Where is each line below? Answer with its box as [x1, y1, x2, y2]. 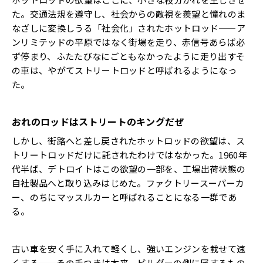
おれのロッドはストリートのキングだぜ [12, 114, 184, 129]
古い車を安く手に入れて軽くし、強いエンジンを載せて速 [12, 242, 246, 255]
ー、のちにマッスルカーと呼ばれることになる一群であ [12, 190, 237, 203]
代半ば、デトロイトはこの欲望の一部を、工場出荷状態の [12, 162, 246, 175]
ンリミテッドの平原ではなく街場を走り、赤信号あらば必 [12, 35, 245, 48]
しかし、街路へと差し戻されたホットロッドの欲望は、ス [12, 134, 245, 147]
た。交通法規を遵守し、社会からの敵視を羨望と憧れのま [12, 7, 246, 20]
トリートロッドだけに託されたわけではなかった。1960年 [12, 148, 247, 161]
